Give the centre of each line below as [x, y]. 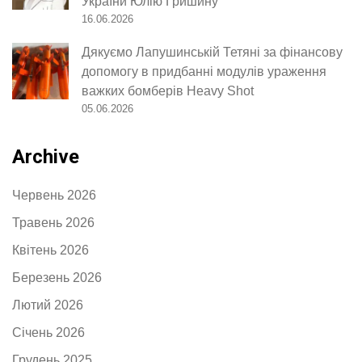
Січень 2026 [48, 332]
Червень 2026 [54, 195]
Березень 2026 [57, 277]
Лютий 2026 [48, 305]
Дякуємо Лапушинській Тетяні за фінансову [212, 52]
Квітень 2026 [51, 250]
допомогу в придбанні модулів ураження [204, 71]
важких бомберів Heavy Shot [168, 90]
